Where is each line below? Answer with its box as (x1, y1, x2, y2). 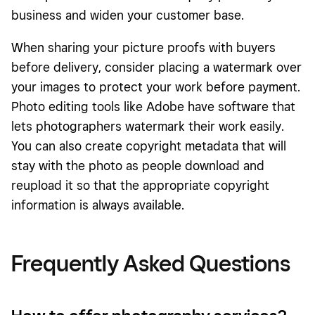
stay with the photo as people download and (11, 157, 264, 173)
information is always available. (11, 197, 188, 212)
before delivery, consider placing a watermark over (11, 59, 302, 75)
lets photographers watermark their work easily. (11, 118, 284, 134)
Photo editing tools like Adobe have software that (11, 98, 295, 114)
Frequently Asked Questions (11, 249, 290, 276)
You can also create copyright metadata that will (11, 138, 286, 153)
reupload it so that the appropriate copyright (11, 177, 269, 193)
